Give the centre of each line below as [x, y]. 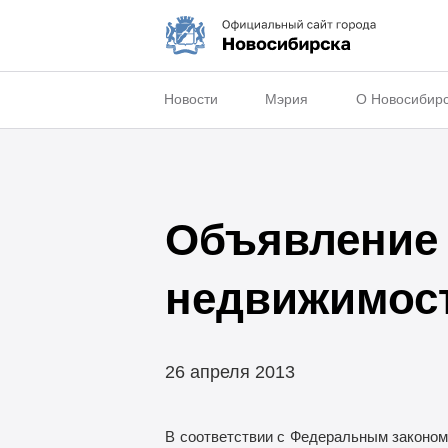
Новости [190, 99]
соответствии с [232, 437]
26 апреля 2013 [229, 371]
